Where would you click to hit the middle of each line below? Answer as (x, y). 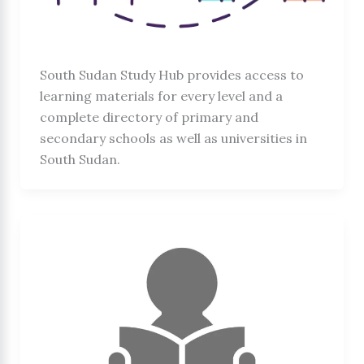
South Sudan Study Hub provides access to (171, 74)
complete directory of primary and (149, 117)
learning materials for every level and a (161, 95)
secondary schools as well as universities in (173, 138)
